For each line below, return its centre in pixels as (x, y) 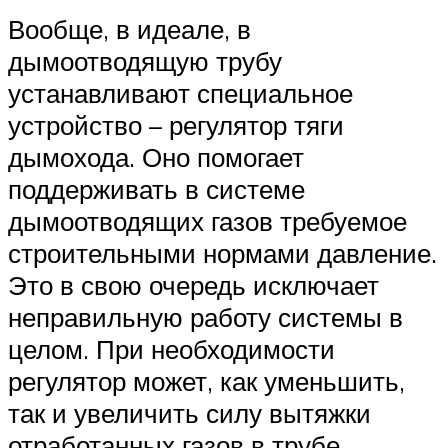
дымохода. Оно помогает (156, 157)
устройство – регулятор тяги (176, 125)
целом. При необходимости (171, 349)
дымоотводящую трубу (145, 61)
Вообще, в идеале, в (129, 29)
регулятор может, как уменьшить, (206, 381)
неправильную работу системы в (205, 317)
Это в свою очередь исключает (193, 285)
